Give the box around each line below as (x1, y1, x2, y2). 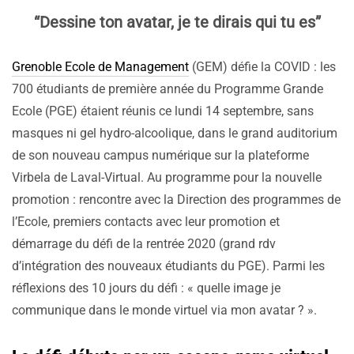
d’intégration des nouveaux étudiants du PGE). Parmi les (12, 258, 325, 274)
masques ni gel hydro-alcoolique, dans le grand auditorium (12, 126, 337, 141)
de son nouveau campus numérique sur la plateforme (12, 148, 309, 164)
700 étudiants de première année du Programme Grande (12, 81, 323, 97)
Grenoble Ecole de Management (12, 59, 189, 75)
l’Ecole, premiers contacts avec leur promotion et (12, 214, 280, 230)
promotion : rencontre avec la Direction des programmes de (12, 192, 341, 208)
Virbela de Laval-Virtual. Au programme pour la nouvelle (12, 170, 322, 186)
